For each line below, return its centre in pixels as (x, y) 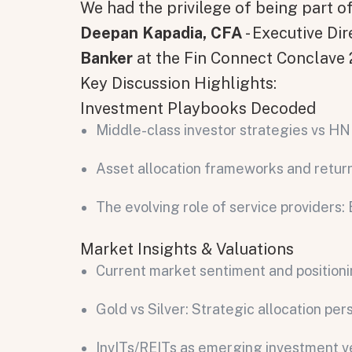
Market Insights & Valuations (187, 249)
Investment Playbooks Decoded (198, 108)
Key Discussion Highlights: (178, 83)
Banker (106, 58)
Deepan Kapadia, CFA (161, 33)
